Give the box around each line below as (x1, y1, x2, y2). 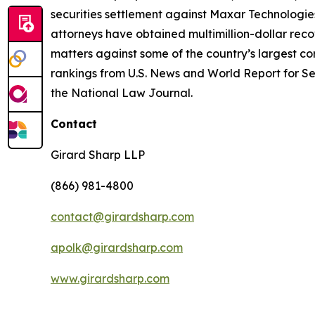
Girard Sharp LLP (51, 148, 148, 162)
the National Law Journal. (51, 86, 195, 100)
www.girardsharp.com (51, 271, 169, 285)
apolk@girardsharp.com (51, 240, 183, 255)
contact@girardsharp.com (51, 210, 194, 224)
